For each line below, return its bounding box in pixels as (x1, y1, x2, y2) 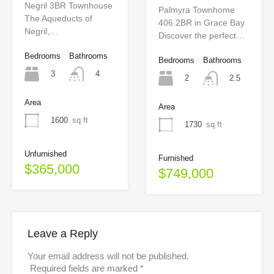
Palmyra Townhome (158, 4, 235, 15)
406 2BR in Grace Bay (158, 17, 245, 28)
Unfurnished (24, 149, 67, 159)
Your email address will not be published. (28, 251, 189, 262)
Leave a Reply (28, 228, 98, 240)
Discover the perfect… (158, 30, 245, 40)
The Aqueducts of (24, 13, 92, 23)
